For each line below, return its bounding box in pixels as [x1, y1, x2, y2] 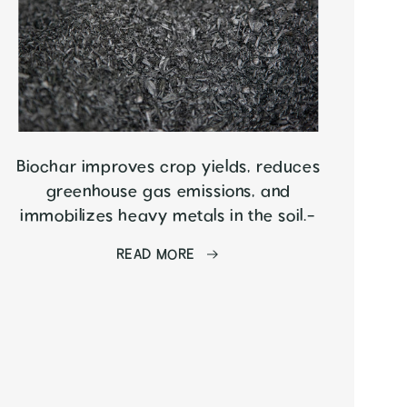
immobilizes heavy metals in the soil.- [20, 204, 317, 228]
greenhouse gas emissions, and [45, 180, 291, 203]
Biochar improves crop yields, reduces [16, 155, 321, 179]
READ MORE [115, 244, 196, 265]
